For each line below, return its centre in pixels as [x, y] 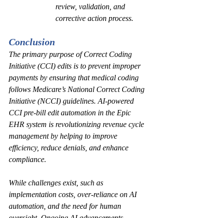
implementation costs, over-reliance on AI [74, 194]
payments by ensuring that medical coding [75, 78]
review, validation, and [91, 7]
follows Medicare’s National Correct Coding [78, 89]
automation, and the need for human [66, 206]
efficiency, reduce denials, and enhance [70, 148]
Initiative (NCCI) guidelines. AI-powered [72, 101]
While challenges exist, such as [57, 183]
